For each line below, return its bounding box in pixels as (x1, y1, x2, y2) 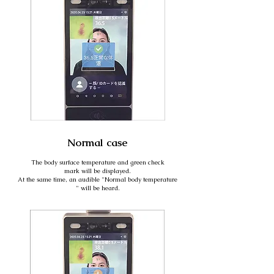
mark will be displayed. (64, 167, 131, 175)
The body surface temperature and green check (31, 158, 165, 166)
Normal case (67, 136, 127, 149)
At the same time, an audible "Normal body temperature (18, 176, 177, 183)
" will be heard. (75, 184, 120, 192)
